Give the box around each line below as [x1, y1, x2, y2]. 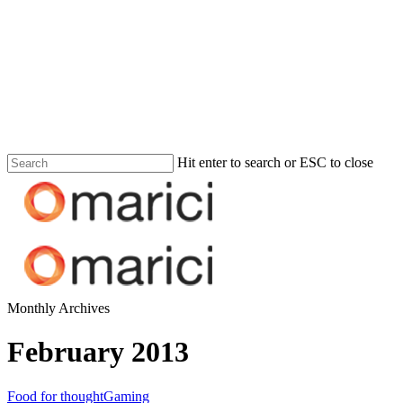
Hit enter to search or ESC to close [177, 155, 373, 170]
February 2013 [7, 336, 189, 369]
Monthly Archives [7, 300, 110, 316]
